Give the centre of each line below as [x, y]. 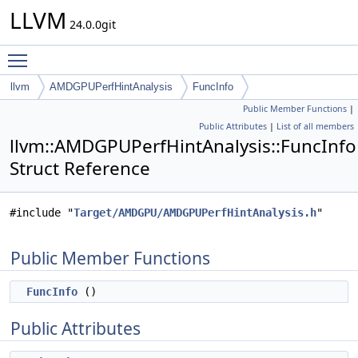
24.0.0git [91, 24]
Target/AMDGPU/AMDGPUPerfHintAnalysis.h [195, 213]
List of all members [315, 126]
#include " [42, 213]
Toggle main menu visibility [109, 53]
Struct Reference [80, 168]
